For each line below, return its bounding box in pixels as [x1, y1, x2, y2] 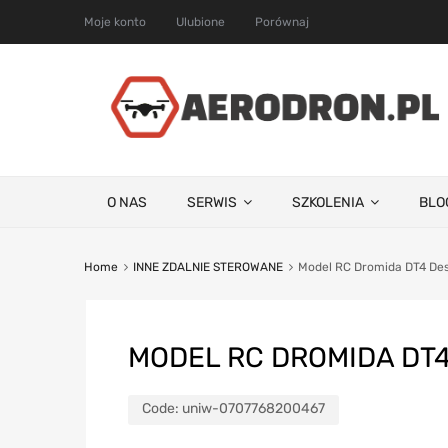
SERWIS [187, 193, 237, 211]
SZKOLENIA [292, 193, 364, 211]
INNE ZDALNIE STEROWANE [132, 259, 283, 274]
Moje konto [84, 15, 146, 29]
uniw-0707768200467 [182, 399, 325, 417]
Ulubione [176, 15, 225, 29]
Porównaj [255, 15, 309, 29]
